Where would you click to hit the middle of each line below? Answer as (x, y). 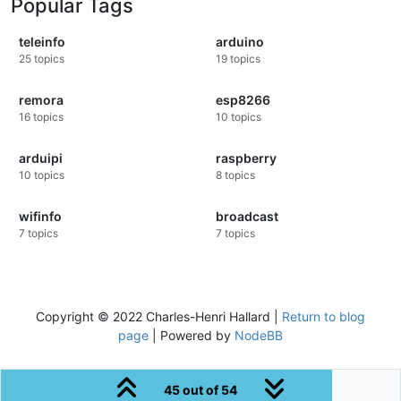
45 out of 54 (200, 390)
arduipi (41, 158)
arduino (240, 42)
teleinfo (42, 42)
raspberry (246, 158)
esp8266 (243, 100)
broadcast (247, 217)
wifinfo (40, 217)
